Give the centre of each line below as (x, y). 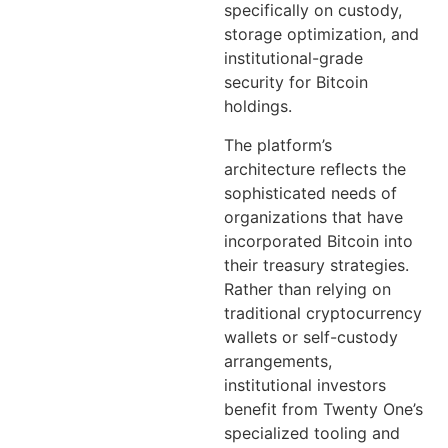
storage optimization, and (321, 34)
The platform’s (278, 144)
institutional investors (305, 384)
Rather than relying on (307, 288)
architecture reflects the (315, 168)
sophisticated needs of (310, 192)
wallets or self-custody (311, 336)
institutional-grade (293, 58)
